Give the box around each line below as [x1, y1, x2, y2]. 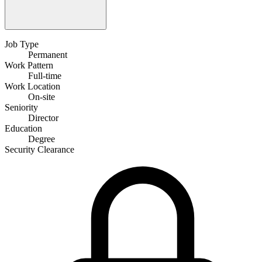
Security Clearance [5, 144, 74, 154]
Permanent [28, 49, 67, 60]
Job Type [5, 39, 39, 49]
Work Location [5, 81, 60, 91]
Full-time [28, 70, 61, 81]
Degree [28, 133, 55, 144]
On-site [28, 91, 55, 102]
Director [28, 112, 58, 123]
